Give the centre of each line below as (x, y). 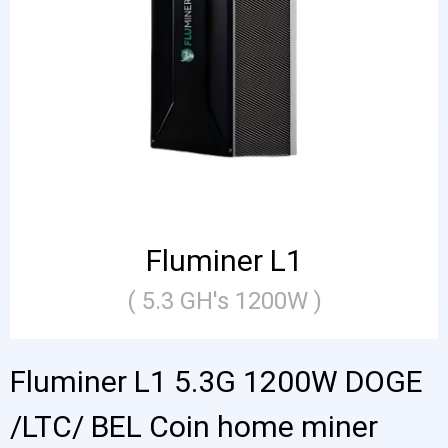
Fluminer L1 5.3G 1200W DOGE (216, 381)
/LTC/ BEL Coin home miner (194, 426)
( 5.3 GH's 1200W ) (224, 301)
